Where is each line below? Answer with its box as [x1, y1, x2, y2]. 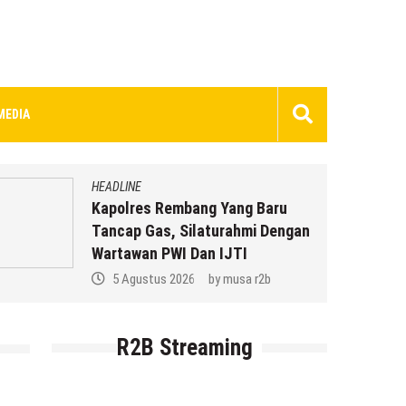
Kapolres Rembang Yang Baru [92, 198, 287, 217]
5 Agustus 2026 [112, 270, 195, 287]
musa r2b [223, 270, 271, 287]
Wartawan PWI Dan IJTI [92, 243, 247, 263]
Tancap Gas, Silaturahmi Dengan [92, 220, 310, 240]
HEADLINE [92, 179, 141, 194]
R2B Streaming [116, 333, 253, 361]
